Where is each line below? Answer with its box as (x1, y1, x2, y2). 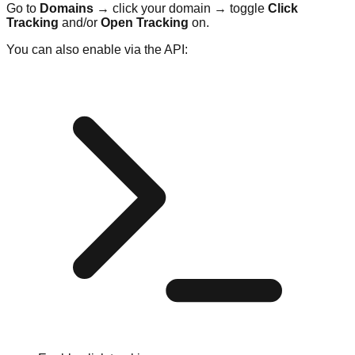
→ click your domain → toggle (94, 2, 268, 16)
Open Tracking (101, 16, 189, 30)
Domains (40, 2, 94, 16)
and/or (59, 16, 101, 30)
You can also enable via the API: (6, 43, 188, 57)
